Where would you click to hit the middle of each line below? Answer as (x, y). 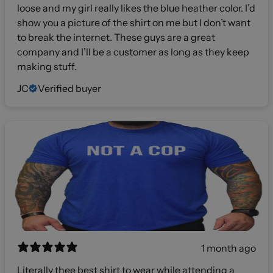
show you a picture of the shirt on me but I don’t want (134, 22)
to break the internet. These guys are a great (116, 37)
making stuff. (47, 66)
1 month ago (229, 248)
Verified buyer (69, 88)
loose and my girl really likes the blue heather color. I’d (136, 8)
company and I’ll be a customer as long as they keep (133, 51)
